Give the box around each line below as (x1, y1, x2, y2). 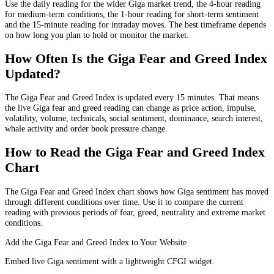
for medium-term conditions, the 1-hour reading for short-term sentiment (5, 9, 259, 19)
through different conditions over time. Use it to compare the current (5, 197, 243, 207)
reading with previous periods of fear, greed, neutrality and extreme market (5, 207, 265, 218)
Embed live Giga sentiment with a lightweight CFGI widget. (5, 256, 215, 267)
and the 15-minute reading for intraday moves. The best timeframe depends (5, 19, 266, 29)
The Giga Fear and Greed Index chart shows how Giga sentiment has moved (5, 187, 268, 197)
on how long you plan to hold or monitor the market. (5, 29, 189, 40)
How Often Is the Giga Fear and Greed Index (5, 51, 267, 66)
